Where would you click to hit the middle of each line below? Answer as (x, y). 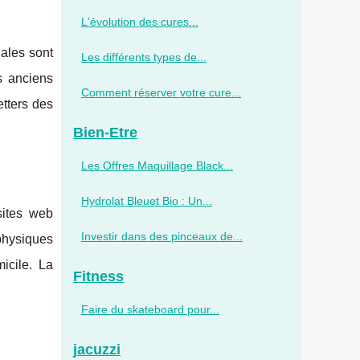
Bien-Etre (105, 133)
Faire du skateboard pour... (150, 309)
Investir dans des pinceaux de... (162, 236)
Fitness (98, 276)
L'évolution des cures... (140, 22)
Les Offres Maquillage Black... (157, 166)
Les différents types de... (144, 57)
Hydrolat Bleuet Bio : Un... (147, 201)
